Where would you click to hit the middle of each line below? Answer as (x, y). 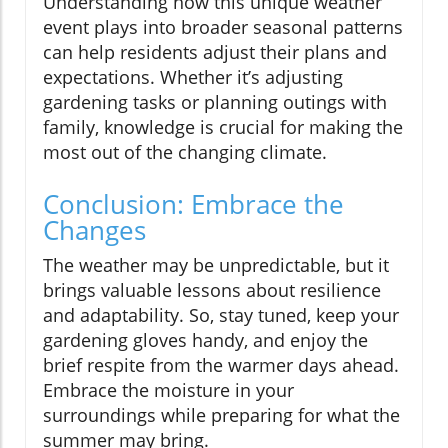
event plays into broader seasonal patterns (223, 26)
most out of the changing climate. (185, 151)
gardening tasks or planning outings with (215, 101)
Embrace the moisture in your (168, 389)
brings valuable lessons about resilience (212, 289)
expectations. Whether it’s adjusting (193, 76)
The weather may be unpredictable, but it (216, 264)
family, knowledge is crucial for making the (223, 126)
